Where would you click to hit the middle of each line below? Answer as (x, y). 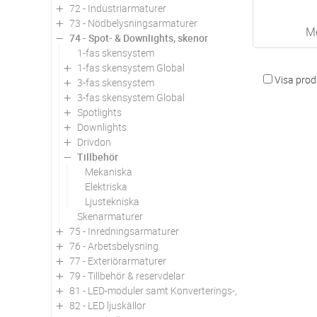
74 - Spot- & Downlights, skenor (139, 38)
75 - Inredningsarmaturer (124, 231)
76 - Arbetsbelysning (114, 246)
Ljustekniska (112, 201)
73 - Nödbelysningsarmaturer (133, 23)
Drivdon (94, 142)
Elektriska (106, 186)
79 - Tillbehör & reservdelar (127, 275)
